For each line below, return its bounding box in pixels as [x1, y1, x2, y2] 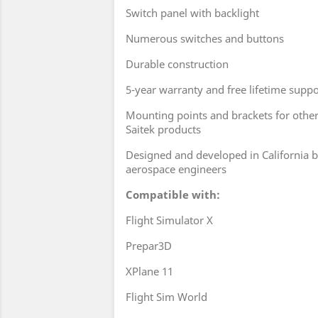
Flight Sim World [126, 290, 207, 305]
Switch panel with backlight [126, 6, 259, 21]
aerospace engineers [126, 162, 226, 177]
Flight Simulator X [126, 213, 213, 228]
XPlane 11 [126, 264, 173, 279]
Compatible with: [126, 187, 220, 202]
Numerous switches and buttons [126, 31, 284, 46]
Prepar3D [126, 238, 172, 253]
